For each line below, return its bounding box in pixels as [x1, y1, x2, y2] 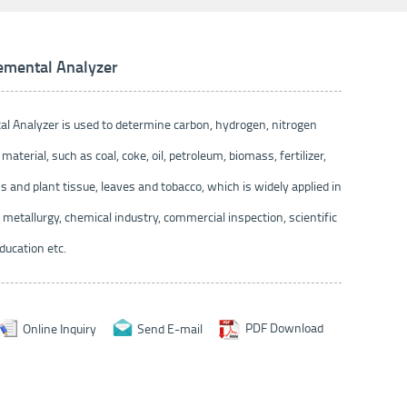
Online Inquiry [23, 321, 96, 336]
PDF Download [245, 321, 323, 336]
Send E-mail [137, 321, 203, 336]
